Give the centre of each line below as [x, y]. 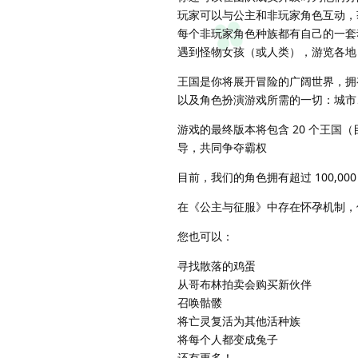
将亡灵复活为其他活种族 [239, 320]
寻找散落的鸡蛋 [217, 265]
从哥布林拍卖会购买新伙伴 [245, 284]
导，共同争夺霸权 [222, 147]
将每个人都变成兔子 [228, 339]
